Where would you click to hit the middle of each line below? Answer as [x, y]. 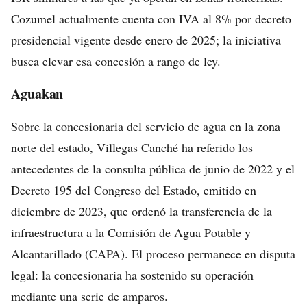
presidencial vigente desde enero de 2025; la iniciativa [146, 40]
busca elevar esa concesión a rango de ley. [116, 61]
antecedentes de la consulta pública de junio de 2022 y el [153, 169]
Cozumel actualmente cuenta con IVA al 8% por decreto [151, 19]
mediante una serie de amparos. [89, 296]
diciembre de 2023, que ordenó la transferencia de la [142, 211]
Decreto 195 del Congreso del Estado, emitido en [134, 190]
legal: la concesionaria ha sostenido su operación [132, 275]
